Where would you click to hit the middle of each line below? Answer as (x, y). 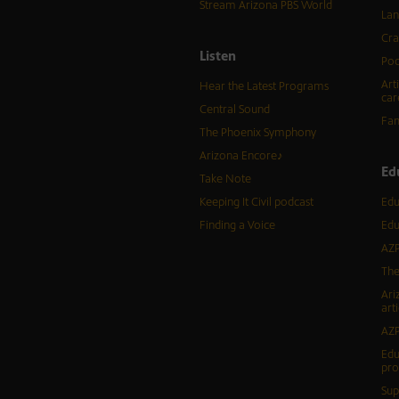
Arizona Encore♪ (241, 156)
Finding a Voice (237, 226)
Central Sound (234, 110)
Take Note (225, 179)
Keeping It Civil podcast (256, 203)
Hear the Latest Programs (264, 87)
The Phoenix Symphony (257, 133)
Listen (217, 56)
